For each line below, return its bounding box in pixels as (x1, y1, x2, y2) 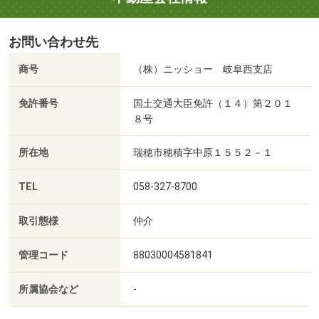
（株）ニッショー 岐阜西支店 (133, 63, 273, 75)
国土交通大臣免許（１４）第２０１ (133, 98, 293, 110)
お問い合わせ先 (9, 35, 98, 50)
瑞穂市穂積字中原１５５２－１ (133, 147, 273, 159)
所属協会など (19, 283, 78, 296)
